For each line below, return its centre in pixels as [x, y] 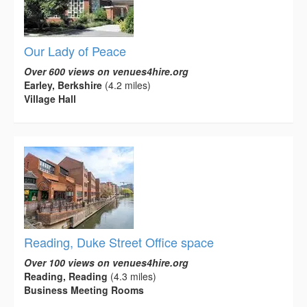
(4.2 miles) [126, 85]
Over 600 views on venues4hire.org [106, 72]
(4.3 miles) [132, 277]
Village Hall [50, 99]
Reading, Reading [66, 277]
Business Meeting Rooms [84, 290]
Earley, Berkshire [63, 85]
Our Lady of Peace [75, 51]
